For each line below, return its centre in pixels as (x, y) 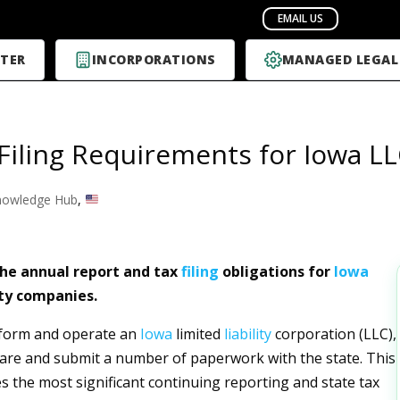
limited (198, 334)
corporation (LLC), (333, 334)
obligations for (276, 271)
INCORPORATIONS (154, 59)
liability (247, 334)
